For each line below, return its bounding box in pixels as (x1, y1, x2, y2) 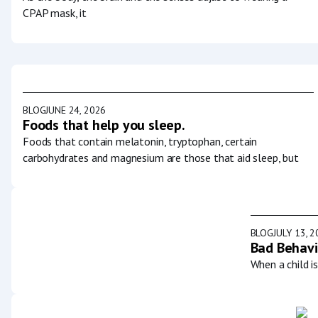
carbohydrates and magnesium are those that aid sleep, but (23, 150, 299, 165)
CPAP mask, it (23, 6, 87, 21)
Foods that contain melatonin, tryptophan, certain (23, 133, 258, 148)
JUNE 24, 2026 (45, 103, 106, 116)
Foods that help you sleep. (23, 115, 185, 134)
